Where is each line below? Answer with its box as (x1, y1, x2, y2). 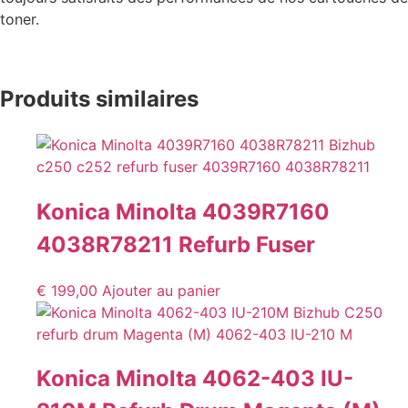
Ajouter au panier (102, 280, 220, 300)
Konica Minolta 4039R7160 (36, 198, 330, 225)
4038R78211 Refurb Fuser (36, 230, 315, 258)
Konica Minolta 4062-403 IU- (36, 365, 353, 393)
